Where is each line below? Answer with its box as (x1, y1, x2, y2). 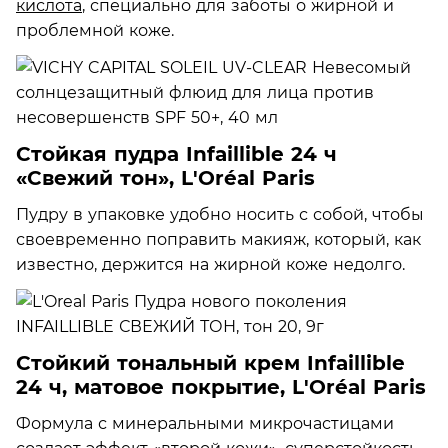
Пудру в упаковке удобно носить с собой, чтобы (16, 204, 424, 224)
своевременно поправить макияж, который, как (16, 229, 421, 249)
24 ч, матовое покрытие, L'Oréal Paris (16, 374, 426, 399)
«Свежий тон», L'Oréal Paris (16, 165, 315, 190)
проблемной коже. (16, 20, 174, 40)
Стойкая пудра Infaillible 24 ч (16, 141, 337, 166)
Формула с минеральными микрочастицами (16, 413, 394, 433)
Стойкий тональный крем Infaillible (16, 350, 405, 375)
